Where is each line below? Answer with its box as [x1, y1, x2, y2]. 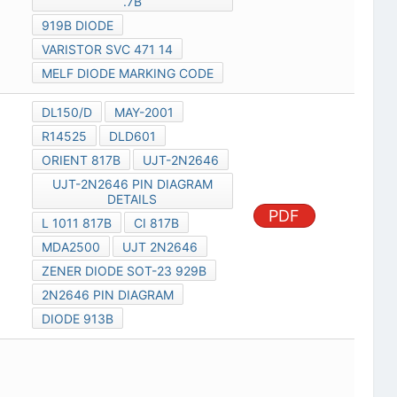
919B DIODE [41, 18, 113, 34]
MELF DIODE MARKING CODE [41, 66, 214, 82]
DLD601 [108, 128, 156, 144]
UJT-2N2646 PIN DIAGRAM [51, 176, 213, 192]
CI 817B [133, 215, 179, 231]
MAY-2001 [113, 105, 174, 121]
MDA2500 [41, 239, 100, 255]
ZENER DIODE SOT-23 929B [41, 263, 206, 279]
